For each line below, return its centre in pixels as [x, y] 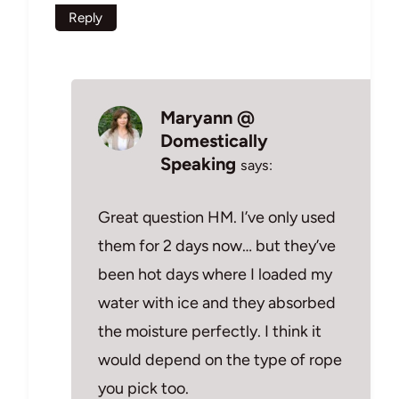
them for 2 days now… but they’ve [217, 245]
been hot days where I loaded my [215, 274]
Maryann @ [208, 118]
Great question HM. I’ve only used [217, 217]
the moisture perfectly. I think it [210, 331]
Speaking [198, 164]
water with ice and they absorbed [217, 302]
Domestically [214, 141]
